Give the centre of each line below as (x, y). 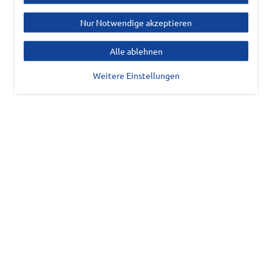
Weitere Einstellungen (136, 75)
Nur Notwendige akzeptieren (136, 22)
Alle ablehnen (136, 51)
